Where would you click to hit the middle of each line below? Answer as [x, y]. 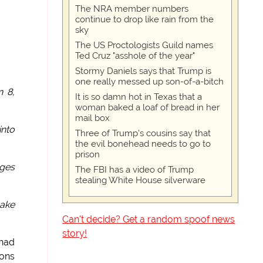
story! [75, 233]
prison [88, 154]
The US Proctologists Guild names [144, 45]
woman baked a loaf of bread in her [148, 107]
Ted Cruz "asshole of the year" [135, 56]
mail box [93, 118]
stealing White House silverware [141, 180]
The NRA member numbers [132, 9]
